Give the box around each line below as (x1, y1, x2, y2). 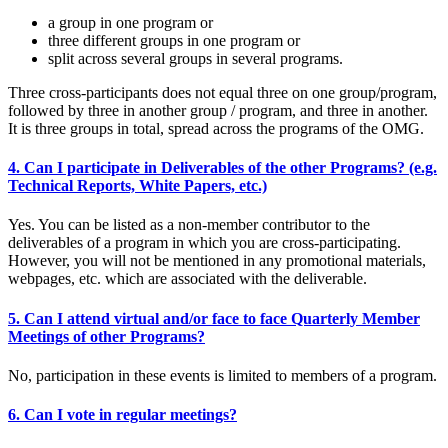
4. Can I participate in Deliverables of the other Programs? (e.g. (8, 159, 437, 177)
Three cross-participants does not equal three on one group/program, (8, 83, 437, 101)
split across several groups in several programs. (48, 49, 343, 67)
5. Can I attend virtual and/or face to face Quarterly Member (8, 309, 420, 327)
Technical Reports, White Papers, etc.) (8, 177, 267, 195)
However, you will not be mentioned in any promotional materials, (8, 252, 426, 270)
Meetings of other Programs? (8, 327, 205, 345)
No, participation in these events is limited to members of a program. (8, 366, 437, 384)
